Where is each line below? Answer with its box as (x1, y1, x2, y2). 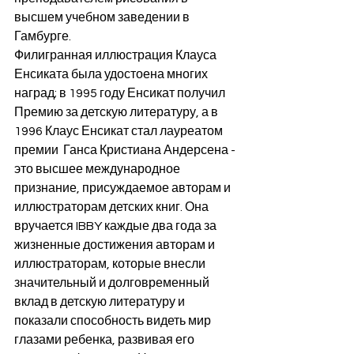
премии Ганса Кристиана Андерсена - (14, 144, 238, 157)
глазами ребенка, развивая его (14, 333, 197, 347)
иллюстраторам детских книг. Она (14, 201, 211, 214)
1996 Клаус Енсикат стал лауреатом (14, 125, 225, 138)
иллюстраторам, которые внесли (14, 258, 208, 271)
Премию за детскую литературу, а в (14, 106, 220, 119)
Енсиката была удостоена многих (14, 68, 210, 81)
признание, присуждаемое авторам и (14, 182, 233, 195)
